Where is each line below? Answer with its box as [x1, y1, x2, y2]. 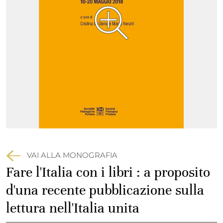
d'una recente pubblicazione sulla [6, 182, 204, 199]
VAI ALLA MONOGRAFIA [27, 150, 117, 160]
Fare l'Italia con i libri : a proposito [6, 164, 210, 181]
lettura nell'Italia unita [6, 200, 139, 217]
